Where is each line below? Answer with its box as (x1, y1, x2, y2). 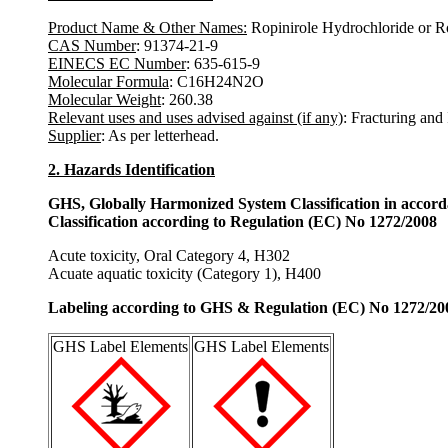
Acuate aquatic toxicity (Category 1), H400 (48, 264, 321, 282)
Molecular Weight (48, 90, 161, 108)
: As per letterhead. (101, 126, 219, 144)
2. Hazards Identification (48, 160, 215, 178)
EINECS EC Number (48, 54, 186, 72)
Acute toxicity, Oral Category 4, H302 (48, 246, 290, 264)
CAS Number (48, 36, 136, 54)
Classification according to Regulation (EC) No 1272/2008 (48, 212, 437, 230)
